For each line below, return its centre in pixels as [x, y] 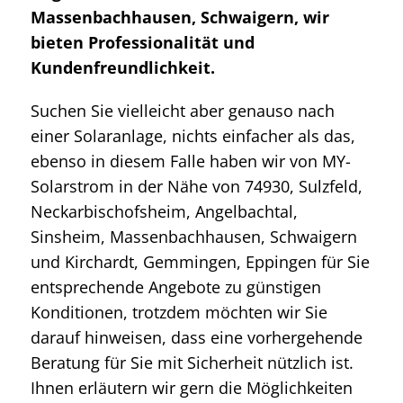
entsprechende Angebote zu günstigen [176, 287]
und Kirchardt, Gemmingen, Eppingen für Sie [200, 261]
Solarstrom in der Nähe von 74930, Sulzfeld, [197, 186]
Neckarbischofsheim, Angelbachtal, [164, 211]
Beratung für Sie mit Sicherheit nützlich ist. [192, 362]
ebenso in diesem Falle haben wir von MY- [191, 161]
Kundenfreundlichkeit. [123, 67]
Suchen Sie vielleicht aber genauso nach [183, 110]
